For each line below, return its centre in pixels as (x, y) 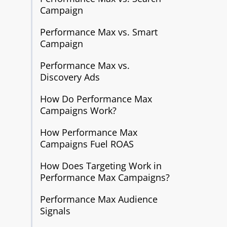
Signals (55, 211)
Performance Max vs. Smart (99, 32)
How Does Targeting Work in (101, 166)
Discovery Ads (70, 77)
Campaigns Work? (78, 110)
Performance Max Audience (99, 199)
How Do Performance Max (96, 99)
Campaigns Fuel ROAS (87, 144)
